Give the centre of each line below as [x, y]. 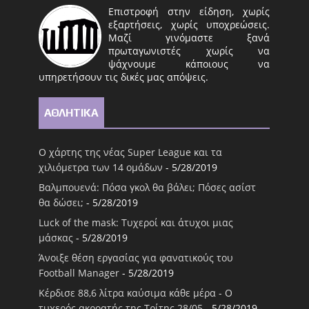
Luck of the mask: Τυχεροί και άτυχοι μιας [136, 223]
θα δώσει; [61, 203]
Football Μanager [79, 273]
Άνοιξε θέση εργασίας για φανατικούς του [136, 258]
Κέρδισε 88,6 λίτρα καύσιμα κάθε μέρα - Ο [136, 293]
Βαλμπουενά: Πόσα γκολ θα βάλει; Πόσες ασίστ [148, 188]
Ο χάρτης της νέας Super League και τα [131, 152]
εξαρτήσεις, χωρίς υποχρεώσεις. [189, 24]
